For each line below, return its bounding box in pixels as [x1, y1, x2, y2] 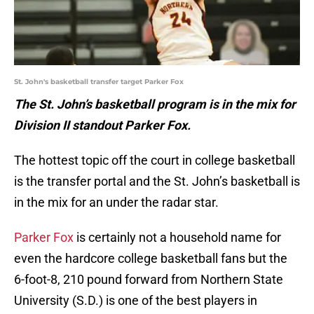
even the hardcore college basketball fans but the [14, 251, 287, 266]
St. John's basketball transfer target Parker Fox [14, 77, 184, 87]
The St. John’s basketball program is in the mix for [14, 97, 296, 112]
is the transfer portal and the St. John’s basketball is [14, 174, 300, 189]
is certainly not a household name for [74, 230, 281, 245]
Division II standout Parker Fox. [14, 118, 193, 133]
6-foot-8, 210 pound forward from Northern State [14, 272, 283, 287]
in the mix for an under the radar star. [14, 195, 219, 210]
